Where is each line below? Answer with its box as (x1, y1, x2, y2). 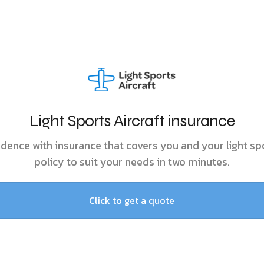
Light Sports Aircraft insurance (29, 111, 235, 131)
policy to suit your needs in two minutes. (34, 154, 230, 170)
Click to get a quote (89, 193, 175, 207)
